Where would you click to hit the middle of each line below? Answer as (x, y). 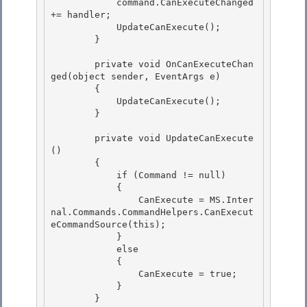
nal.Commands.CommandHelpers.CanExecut (152, 212)
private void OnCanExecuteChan (73, 64)
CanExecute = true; (95, 274)
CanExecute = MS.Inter (95, 200)
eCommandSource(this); (108, 225)
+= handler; (81, 15)
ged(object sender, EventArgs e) (136, 77)
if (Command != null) (84, 175)
